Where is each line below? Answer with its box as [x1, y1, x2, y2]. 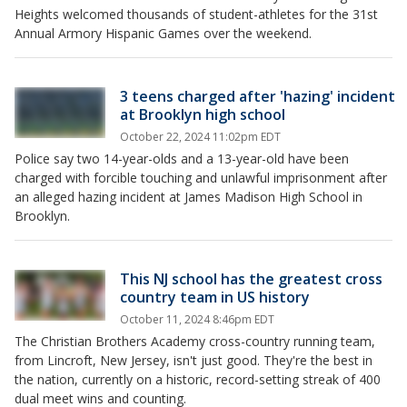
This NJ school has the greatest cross [120, 269, 382, 289]
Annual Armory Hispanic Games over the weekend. [15, 25, 312, 42]
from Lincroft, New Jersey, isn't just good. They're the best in [15, 352, 372, 369]
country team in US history [120, 287, 310, 307]
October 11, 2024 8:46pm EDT [120, 312, 274, 327]
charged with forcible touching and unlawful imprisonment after [15, 169, 387, 186]
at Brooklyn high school [120, 104, 285, 124]
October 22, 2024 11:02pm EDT [120, 129, 281, 144]
